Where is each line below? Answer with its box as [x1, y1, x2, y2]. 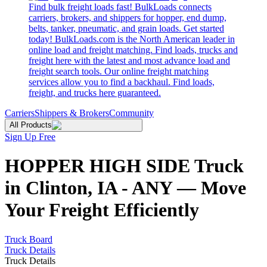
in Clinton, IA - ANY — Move [5, 177, 246, 199]
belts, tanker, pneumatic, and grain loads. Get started [29, 23, 224, 33]
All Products [10, 120, 52, 129]
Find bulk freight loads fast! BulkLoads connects [29, 2, 212, 12]
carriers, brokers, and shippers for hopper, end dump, [29, 13, 226, 23]
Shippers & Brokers [35, 108, 109, 118]
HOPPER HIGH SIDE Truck [5, 155, 244, 177]
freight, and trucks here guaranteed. [29, 88, 161, 98]
